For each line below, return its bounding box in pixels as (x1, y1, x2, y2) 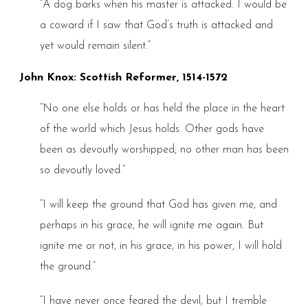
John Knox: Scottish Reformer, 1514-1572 (19, 72, 228, 84)
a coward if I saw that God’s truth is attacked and (39, 19, 273, 31)
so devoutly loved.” (39, 165, 125, 177)
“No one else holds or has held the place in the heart (39, 103, 285, 115)
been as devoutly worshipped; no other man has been (39, 144, 289, 156)
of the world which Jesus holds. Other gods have (39, 124, 264, 135)
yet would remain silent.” (39, 40, 151, 52)
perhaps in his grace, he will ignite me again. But (39, 220, 263, 232)
